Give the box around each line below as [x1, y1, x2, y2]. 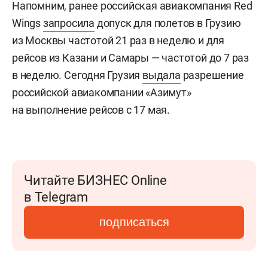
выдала [142, 68, 181, 81]
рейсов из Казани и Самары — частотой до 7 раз [12, 51, 249, 64]
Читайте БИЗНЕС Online [24, 172, 167, 188]
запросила [42, 16, 95, 29]
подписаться [99, 215, 169, 229]
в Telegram [24, 189, 88, 205]
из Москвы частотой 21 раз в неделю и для [12, 33, 224, 47]
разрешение [180, 68, 244, 81]
